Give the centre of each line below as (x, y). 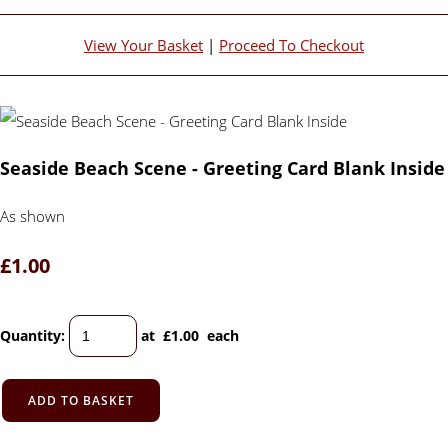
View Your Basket (143, 45)
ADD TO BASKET (81, 401)
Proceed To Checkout (291, 45)
